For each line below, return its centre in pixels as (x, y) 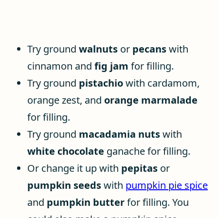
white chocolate (66, 151)
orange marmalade (151, 100)
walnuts (98, 49)
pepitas (139, 168)
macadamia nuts (119, 134)
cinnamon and (61, 66)
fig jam (111, 66)
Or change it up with (74, 168)
